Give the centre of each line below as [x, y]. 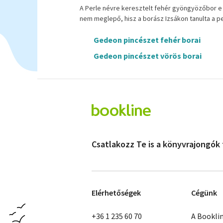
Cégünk [204, 193]
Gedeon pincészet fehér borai [147, 40]
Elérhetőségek [116, 193]
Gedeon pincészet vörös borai [148, 56]
